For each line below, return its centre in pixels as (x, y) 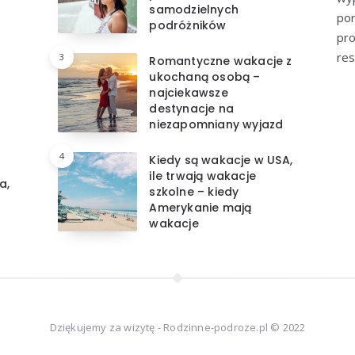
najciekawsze (189, 92)
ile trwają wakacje (202, 176)
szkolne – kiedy (194, 191)
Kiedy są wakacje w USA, (221, 160)
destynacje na (191, 108)
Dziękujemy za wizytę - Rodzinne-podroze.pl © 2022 (177, 327)
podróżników (188, 25)
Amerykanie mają (200, 207)
